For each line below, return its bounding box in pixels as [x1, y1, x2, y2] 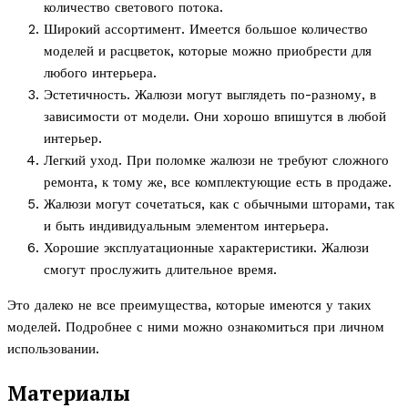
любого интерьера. [44, 65, 157, 82]
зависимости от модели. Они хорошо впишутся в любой [44, 108, 386, 126]
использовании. [7, 341, 99, 358]
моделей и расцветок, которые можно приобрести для [44, 43, 372, 60]
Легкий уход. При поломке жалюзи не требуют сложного [44, 152, 389, 169]
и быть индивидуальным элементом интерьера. [44, 218, 329, 235]
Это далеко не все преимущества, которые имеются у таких [7, 297, 372, 314]
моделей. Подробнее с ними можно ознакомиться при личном [7, 319, 384, 336]
